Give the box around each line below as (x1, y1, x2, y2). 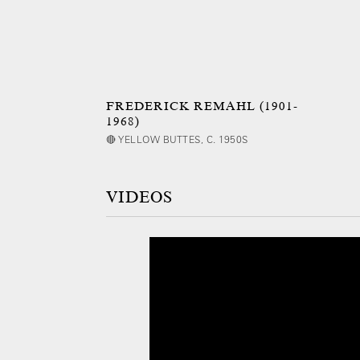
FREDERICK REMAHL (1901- (106, 99, 298, 113)
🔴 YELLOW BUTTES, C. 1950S (106, 133, 248, 145)
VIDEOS (106, 188, 173, 207)
